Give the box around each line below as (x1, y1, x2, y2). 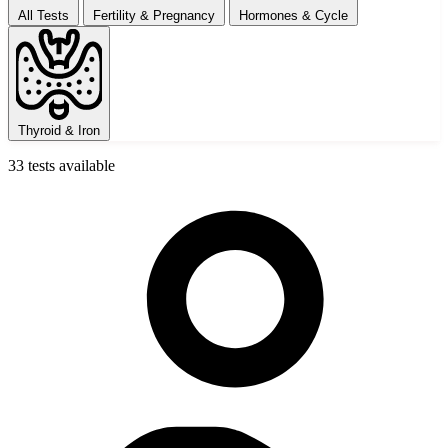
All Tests (18, 7, 69, 23)
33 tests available (8, 157, 115, 175)
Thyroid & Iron (18, 123, 100, 139)
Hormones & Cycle (239, 7, 348, 23)
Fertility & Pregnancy (93, 7, 215, 23)
